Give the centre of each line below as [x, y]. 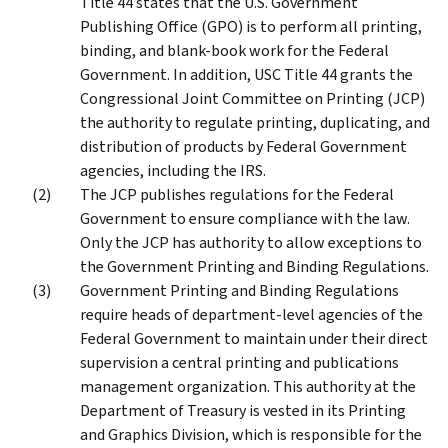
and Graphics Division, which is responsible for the [251, 434]
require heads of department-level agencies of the [251, 314]
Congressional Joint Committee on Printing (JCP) [252, 98]
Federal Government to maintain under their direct [254, 338]
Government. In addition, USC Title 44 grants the [246, 74]
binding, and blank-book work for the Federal [234, 50]
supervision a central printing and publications [239, 362]
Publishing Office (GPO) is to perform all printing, [251, 26]
